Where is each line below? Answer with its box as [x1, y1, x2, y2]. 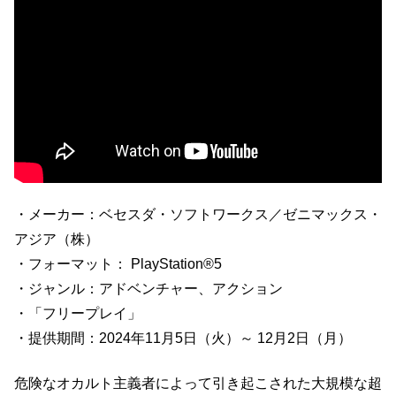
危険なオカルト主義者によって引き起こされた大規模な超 [14, 375, 382, 391]
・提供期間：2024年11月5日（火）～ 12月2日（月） [14, 331, 352, 346]
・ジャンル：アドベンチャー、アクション [14, 281, 283, 297]
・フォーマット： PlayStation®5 [14, 256, 222, 272]
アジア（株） [14, 232, 99, 247]
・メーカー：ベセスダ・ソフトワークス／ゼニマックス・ [14, 207, 382, 223]
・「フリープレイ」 [14, 306, 141, 322]
